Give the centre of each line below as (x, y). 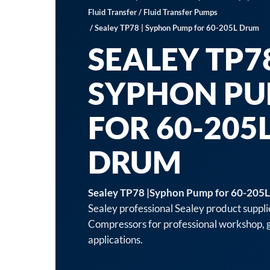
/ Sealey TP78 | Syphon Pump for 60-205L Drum (174, 28)
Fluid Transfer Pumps (181, 12)
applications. (115, 240)
